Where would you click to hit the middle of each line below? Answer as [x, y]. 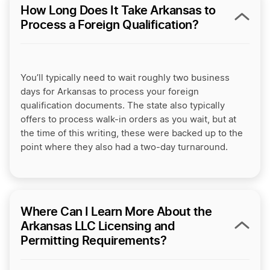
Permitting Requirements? [93, 241]
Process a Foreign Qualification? [109, 25]
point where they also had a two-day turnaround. [124, 148]
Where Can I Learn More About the [116, 212]
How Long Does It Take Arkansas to [118, 11]
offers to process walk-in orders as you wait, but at [128, 120]
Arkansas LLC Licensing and [98, 226]
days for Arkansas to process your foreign [110, 92]
